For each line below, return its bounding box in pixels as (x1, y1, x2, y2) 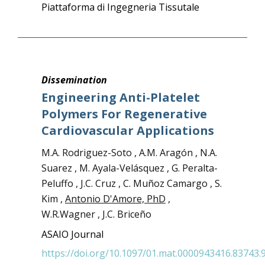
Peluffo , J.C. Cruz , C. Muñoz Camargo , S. (41, 177, 222, 190)
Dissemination (41, 73, 107, 86)
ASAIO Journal (41, 228, 104, 241)
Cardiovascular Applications (41, 122, 214, 138)
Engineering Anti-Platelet (41, 89, 200, 105)
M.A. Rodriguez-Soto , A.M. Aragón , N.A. (41, 146, 217, 159)
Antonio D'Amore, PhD (64, 192, 166, 205)
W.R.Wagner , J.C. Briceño (41, 208, 151, 221)
